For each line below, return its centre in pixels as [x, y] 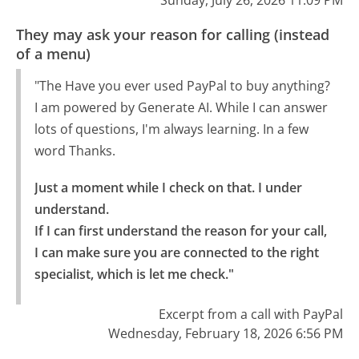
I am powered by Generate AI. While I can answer [181, 107]
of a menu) [54, 54]
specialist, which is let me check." [134, 274]
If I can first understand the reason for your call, [180, 230]
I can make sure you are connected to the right [176, 252]
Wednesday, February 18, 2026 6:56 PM [225, 333]
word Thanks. [75, 150]
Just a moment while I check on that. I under [168, 187]
